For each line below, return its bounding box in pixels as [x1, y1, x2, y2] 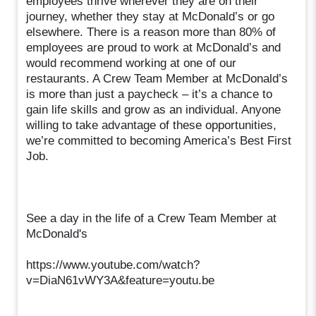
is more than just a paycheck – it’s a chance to [26, 87, 273, 101]
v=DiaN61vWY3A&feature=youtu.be [26, 273, 215, 287]
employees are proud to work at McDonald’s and [26, 40, 281, 54]
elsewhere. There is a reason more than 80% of [26, 25, 276, 39]
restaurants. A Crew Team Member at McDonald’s [26, 71, 288, 85]
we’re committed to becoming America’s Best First [26, 133, 292, 147]
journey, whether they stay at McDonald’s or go [26, 9, 275, 23]
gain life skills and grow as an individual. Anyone [26, 102, 281, 116]
